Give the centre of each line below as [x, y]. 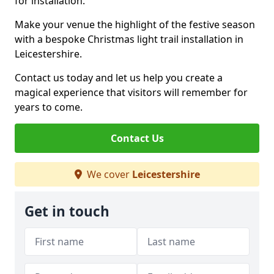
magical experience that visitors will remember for [131, 92]
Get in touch [67, 211]
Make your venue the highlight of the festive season [135, 24]
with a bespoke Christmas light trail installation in [129, 39]
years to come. [49, 107]
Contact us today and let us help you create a [119, 78]
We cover [108, 174]
